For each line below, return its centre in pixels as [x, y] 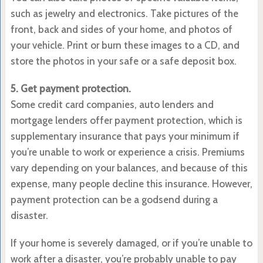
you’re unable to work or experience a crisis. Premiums [127, 152]
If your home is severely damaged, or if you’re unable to [131, 243]
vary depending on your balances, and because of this [129, 168]
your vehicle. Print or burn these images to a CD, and [125, 45]
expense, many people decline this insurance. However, [131, 183]
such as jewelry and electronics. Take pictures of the [124, 13]
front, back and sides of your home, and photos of [121, 29]
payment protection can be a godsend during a [114, 199]
